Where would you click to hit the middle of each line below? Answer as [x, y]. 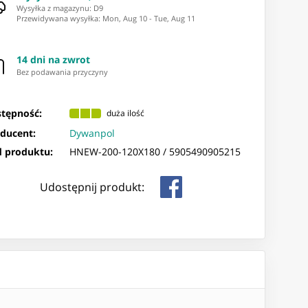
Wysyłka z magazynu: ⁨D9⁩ [60, 8]
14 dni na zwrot [54, 60]
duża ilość [126, 113]
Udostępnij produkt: [92, 187]
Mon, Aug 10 [125, 18]
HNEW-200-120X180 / [120, 151]
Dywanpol [92, 133]
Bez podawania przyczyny [63, 72]
